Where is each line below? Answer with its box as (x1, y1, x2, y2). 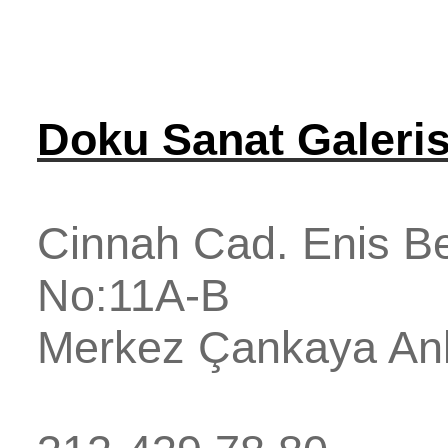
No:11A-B (37, 270, 230, 322)
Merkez (37, 322, 185, 374)
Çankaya (198, 322, 377, 374)
